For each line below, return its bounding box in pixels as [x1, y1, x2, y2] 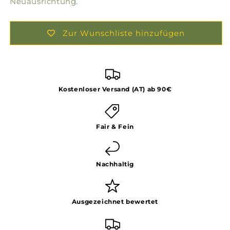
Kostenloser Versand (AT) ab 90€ [58, 85, 172, 93]
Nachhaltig [96, 160, 134, 168]
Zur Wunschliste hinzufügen [63, 28, 185, 39]
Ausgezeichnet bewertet [71, 198, 159, 206]
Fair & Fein [96, 123, 134, 131]
